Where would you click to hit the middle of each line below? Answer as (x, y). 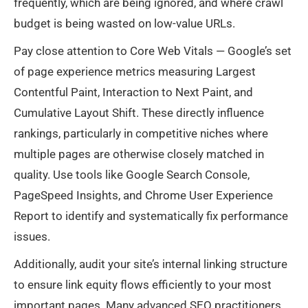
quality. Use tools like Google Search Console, (132, 175)
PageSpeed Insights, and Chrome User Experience (143, 196)
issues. (32, 237)
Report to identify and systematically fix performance (151, 216)
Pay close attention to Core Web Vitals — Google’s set (153, 51)
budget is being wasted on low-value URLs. (124, 24)
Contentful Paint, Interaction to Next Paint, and (133, 92)
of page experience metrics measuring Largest (135, 72)
